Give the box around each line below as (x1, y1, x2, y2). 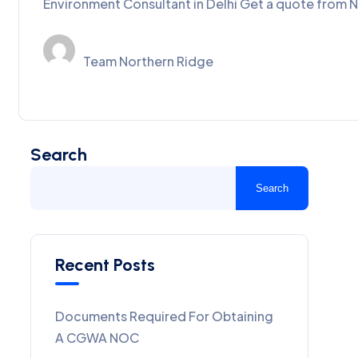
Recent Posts (55, 254, 155, 276)
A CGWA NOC (55, 329, 139, 346)
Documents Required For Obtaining (55, 308, 273, 324)
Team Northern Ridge (83, 53, 213, 70)
